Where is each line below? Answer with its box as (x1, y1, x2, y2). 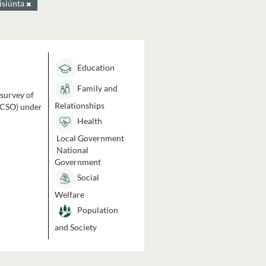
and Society (54, 222, 97, 232)
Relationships (54, 100, 104, 110)
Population (75, 205, 118, 216)
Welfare (54, 189, 84, 199)
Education (75, 62, 115, 73)
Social (75, 172, 99, 183)
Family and (75, 83, 118, 94)
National (54, 145, 88, 155)
